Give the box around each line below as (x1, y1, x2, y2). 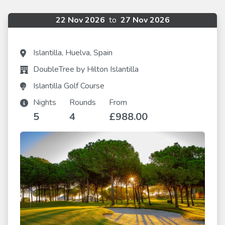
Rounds (69, 97, 96, 108)
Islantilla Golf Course (33, 80, 104, 91)
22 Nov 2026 (55, 15, 107, 26)
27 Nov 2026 (118, 15, 170, 26)
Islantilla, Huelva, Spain (33, 47, 113, 58)
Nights (33, 97, 56, 108)
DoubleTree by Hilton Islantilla (33, 64, 139, 75)
